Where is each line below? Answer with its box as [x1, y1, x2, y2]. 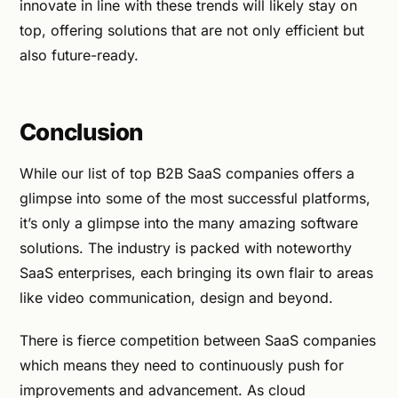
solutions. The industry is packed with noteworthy [20, 238, 352, 257]
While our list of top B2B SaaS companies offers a [20, 163, 354, 182]
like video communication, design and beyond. [20, 288, 333, 306]
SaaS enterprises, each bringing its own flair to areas [20, 263, 373, 282]
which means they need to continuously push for [20, 355, 344, 374]
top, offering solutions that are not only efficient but [20, 21, 364, 40]
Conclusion [20, 117, 144, 146]
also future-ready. [20, 46, 139, 65]
